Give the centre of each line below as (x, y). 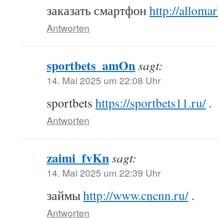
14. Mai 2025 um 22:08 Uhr (104, 80)
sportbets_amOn (91, 65)
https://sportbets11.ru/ (151, 103)
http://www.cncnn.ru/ (136, 195)
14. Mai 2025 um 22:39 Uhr (104, 173)
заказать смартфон (98, 10)
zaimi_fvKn (78, 158)
